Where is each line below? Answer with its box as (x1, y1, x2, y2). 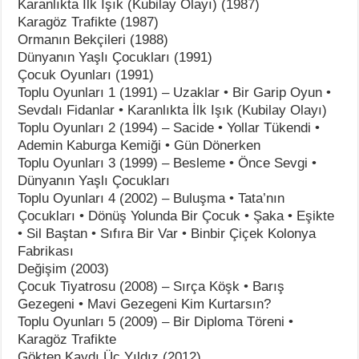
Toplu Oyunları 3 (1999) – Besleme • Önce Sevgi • (18, 155, 317, 171)
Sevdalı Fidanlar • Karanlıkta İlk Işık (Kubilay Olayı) (18, 102, 328, 118)
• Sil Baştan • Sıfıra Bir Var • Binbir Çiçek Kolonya (18, 225, 317, 241)
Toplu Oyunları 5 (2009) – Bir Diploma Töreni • (18, 313, 294, 329)
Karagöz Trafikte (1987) (18, 14, 159, 30)
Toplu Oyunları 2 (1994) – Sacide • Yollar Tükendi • (18, 119, 321, 135)
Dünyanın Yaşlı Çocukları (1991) (18, 49, 213, 65)
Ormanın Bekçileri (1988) (18, 31, 169, 47)
